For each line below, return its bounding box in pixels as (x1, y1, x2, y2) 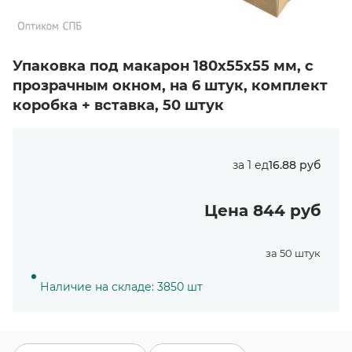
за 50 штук (266, 247, 321, 259)
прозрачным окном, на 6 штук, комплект (13, 77, 328, 94)
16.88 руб (269, 158, 321, 172)
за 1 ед (233, 158, 269, 172)
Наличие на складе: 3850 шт (40, 280, 203, 294)
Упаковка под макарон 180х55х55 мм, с (13, 57, 313, 75)
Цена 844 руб (204, 201, 321, 220)
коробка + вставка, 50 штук (13, 97, 224, 114)
